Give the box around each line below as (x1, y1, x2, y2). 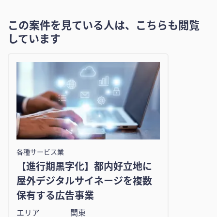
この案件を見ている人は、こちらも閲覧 (8, 18, 200, 31)
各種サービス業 (16, 147, 64, 156)
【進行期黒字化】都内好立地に (16, 160, 152, 172)
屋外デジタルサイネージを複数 (16, 175, 152, 187)
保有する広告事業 (16, 189, 94, 201)
